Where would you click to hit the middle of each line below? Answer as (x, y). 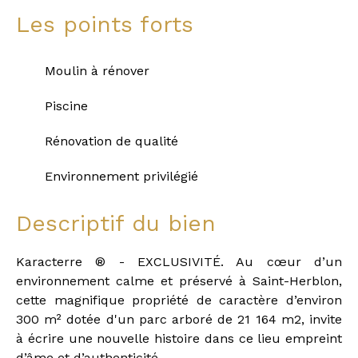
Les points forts (105, 25)
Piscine (66, 106)
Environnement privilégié (121, 177)
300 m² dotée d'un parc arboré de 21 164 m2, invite (179, 320)
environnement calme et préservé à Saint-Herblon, (179, 281)
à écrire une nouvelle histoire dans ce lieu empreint (179, 339)
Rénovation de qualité (111, 141)
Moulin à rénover (97, 71)
